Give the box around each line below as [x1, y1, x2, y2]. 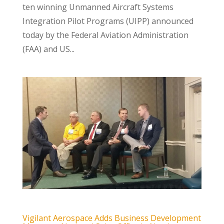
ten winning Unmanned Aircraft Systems [22, 1, 173, 12]
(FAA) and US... [22, 43, 74, 54]
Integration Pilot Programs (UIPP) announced [22, 15, 193, 26]
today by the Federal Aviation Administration [22, 29, 188, 40]
